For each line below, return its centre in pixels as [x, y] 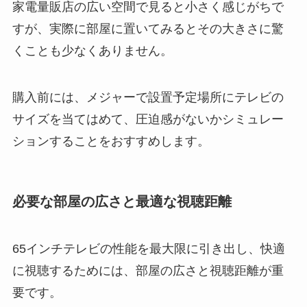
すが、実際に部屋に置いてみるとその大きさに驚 [148, 28]
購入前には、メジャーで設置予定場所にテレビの [148, 97]
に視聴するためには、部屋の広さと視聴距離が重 [148, 271]
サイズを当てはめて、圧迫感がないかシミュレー [148, 119]
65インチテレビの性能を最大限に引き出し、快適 [148, 249]
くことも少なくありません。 [92, 50]
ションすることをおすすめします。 [111, 141]
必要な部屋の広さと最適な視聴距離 [122, 201]
